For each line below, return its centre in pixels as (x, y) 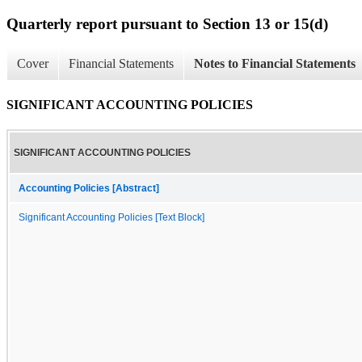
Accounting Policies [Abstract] (89, 188)
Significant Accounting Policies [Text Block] (112, 217)
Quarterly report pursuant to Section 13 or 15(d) (167, 23)
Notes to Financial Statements (275, 64)
